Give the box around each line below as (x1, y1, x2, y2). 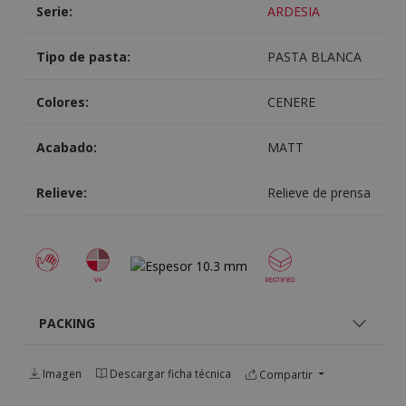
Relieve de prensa (266, 184, 371, 202)
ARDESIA (266, 3, 320, 21)
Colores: (35, 93, 89, 111)
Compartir (256, 366, 315, 382)
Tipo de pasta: (35, 48, 130, 66)
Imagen (39, 366, 82, 382)
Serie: (35, 3, 72, 21)
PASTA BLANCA (266, 48, 362, 66)
